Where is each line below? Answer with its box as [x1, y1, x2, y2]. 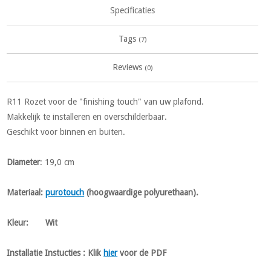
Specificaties [110, 5, 155, 15]
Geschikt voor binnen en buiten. [7, 127, 126, 137]
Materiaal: [7, 188, 46, 197]
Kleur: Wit [7, 218, 58, 227]
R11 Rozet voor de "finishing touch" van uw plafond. [7, 97, 204, 106]
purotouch [45, 188, 85, 197]
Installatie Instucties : [7, 248, 86, 258]
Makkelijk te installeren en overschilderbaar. [7, 112, 168, 122]
